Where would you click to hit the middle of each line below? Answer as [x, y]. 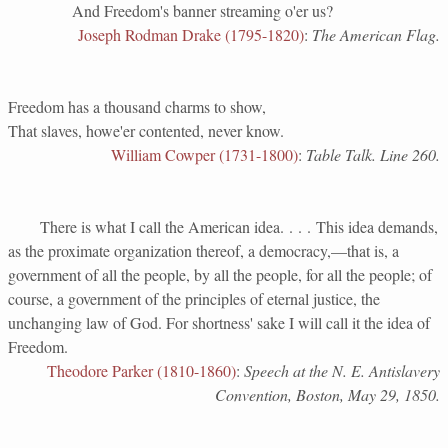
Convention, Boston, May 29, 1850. [327, 394]
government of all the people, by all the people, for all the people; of [220, 274]
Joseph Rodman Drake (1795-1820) [191, 34]
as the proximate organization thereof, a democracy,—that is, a [203, 250]
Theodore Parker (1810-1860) [141, 370]
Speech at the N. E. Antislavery [342, 370]
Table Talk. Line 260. [373, 154]
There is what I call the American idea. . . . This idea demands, [223, 226]
